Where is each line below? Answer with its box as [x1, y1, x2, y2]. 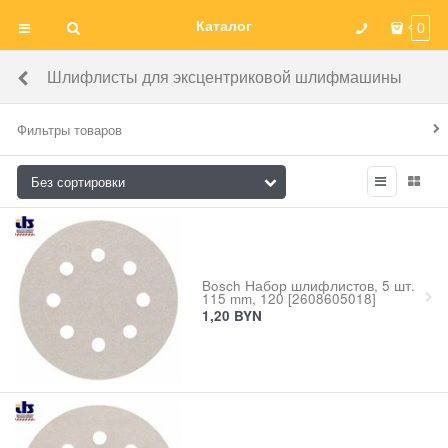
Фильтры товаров [17, 120, 123, 139]
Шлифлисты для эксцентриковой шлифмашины [46, 65, 402, 87]
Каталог [196, 15, 252, 35]
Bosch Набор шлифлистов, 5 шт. [201, 275, 415, 295]
